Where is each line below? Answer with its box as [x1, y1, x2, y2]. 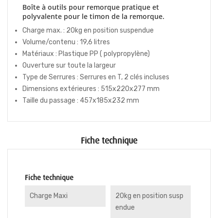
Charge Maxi [30, 192, 68, 200]
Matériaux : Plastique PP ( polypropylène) [22, 50, 150, 58]
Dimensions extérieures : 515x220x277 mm [22, 85, 161, 93]
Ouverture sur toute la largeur [22, 61, 116, 70]
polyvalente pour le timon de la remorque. [22, 12, 164, 21]
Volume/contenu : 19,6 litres [22, 38, 110, 46]
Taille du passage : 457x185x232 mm [22, 96, 139, 105]
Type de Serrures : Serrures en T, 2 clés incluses [22, 73, 171, 81]
